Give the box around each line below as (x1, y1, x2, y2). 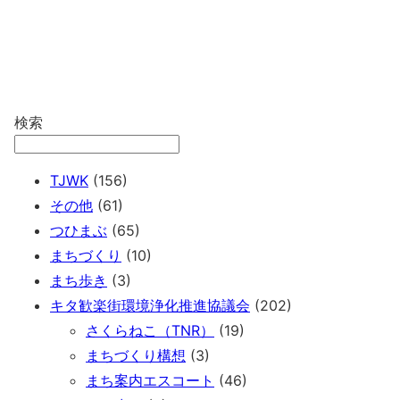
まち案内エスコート (86, 371, 214, 389)
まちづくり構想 (86, 346, 186, 364)
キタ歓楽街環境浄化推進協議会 (50, 296, 250, 314)
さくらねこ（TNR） (86, 321, 214, 339)
